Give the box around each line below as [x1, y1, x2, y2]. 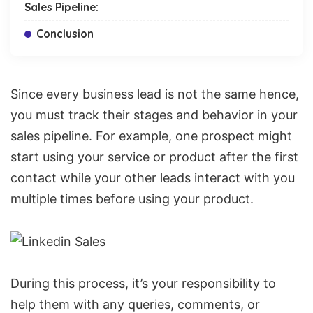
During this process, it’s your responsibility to [10, 276, 276, 291]
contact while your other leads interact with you [10, 170, 295, 185]
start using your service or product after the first [10, 150, 298, 164]
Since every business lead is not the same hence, [10, 87, 299, 101]
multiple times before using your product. [10, 191, 254, 206]
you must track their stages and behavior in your [10, 108, 298, 122]
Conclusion [36, 27, 94, 41]
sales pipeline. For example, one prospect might [10, 129, 292, 143]
